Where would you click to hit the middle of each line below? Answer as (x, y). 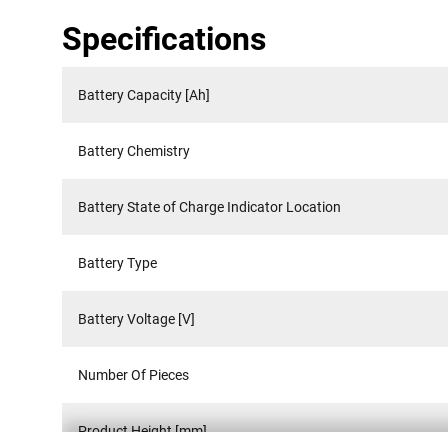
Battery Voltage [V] (136, 319)
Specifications (164, 39)
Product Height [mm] (142, 431)
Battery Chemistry (134, 151)
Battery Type (117, 263)
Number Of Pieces (133, 375)
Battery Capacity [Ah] (144, 95)
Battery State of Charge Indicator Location (209, 207)
